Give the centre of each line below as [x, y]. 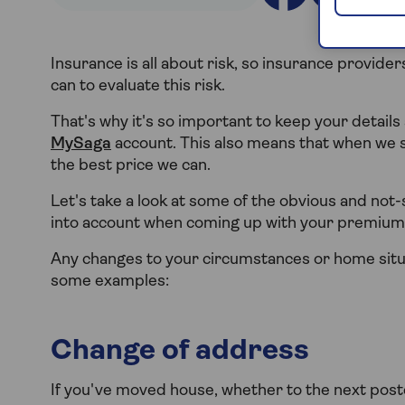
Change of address [180, 351]
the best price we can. [131, 165]
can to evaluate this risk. [138, 86]
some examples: [110, 281]
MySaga [81, 144]
